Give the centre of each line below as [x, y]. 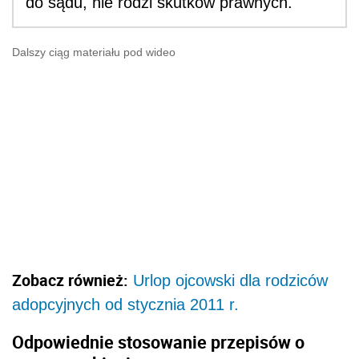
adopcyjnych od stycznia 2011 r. [125, 304]
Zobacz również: [70, 280]
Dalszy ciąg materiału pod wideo [94, 52]
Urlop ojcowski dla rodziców [230, 280]
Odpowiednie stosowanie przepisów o [158, 342]
